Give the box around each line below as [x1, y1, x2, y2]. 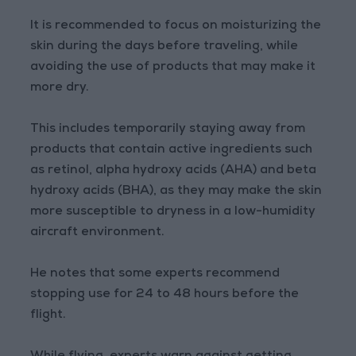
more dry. [30, 82, 90, 95]
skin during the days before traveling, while [30, 41, 299, 54]
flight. [30, 309, 67, 323]
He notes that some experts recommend [30, 268, 281, 281]
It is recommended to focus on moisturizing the [30, 20, 322, 33]
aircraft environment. [30, 226, 165, 240]
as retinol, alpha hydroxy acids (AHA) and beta [30, 164, 317, 178]
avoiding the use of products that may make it [30, 61, 316, 75]
